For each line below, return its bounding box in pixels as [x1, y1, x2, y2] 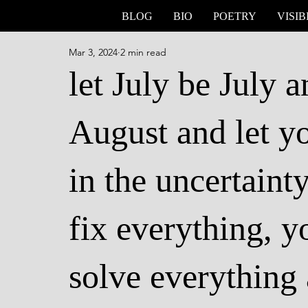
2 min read [120, 46, 166, 58]
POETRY [213, 10, 256, 22]
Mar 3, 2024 [69, 46, 118, 58]
